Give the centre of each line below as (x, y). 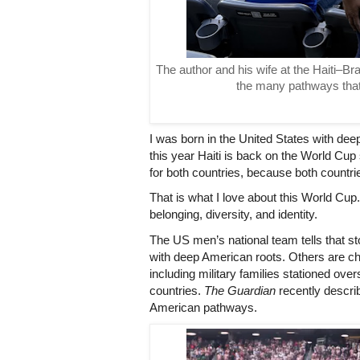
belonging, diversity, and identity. (233, 215)
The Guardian (240, 290)
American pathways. (203, 307)
